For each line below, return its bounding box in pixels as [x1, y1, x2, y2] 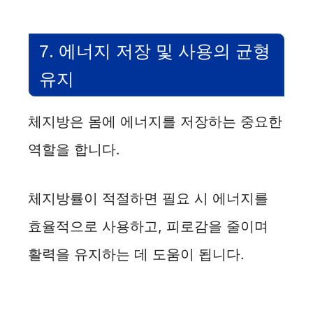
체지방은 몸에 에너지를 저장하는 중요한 [28, 113, 282, 131]
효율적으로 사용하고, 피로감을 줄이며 [28, 218, 268, 235]
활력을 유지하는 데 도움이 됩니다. [28, 246, 245, 263]
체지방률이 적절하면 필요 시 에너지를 [28, 190, 268, 208]
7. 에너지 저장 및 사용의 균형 [39, 41, 270, 61]
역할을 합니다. [28, 141, 120, 159]
